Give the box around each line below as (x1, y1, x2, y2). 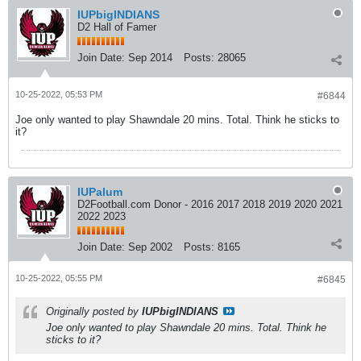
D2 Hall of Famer (77, 21, 156, 33)
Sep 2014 (128, 52, 172, 64)
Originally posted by (46, 305, 142, 317)
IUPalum (77, 185, 122, 198)
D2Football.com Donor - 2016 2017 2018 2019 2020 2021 (77, 198, 342, 210)
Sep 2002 (128, 241, 172, 253)
